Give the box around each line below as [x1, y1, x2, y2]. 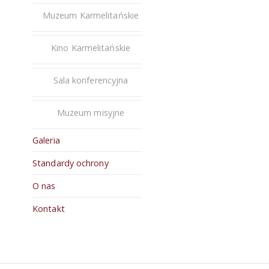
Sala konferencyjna [53, 74, 128, 86]
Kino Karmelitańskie [51, 42, 130, 53]
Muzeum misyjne [56, 107, 125, 118]
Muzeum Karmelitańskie [42, 10, 139, 21]
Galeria [32, 134, 60, 146]
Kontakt [32, 203, 65, 214]
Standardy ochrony [32, 157, 109, 169]
